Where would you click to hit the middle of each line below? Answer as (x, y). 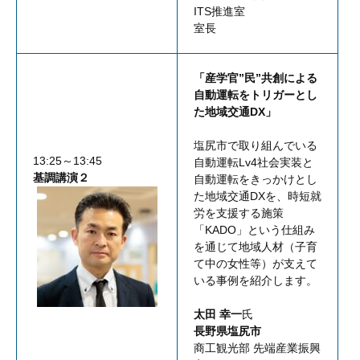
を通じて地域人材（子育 (256, 247)
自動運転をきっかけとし (256, 180)
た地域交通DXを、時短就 (258, 196)
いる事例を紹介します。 (256, 281)
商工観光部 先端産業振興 (257, 348)
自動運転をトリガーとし (256, 95)
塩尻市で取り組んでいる (256, 146)
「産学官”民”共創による (256, 78)
